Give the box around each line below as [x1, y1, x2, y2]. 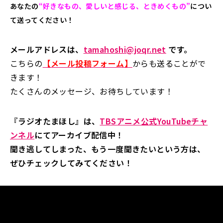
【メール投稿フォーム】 [42, 57, 133, 70]
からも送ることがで [132, 57, 206, 70]
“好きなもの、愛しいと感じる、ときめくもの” [38, 1, 191, 11]
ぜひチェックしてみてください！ [10, 157, 132, 169]
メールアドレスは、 [10, 43, 84, 56]
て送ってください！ [10, 15, 74, 25]
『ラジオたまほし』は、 [10, 115, 100, 127]
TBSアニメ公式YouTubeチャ [100, 115, 208, 127]
